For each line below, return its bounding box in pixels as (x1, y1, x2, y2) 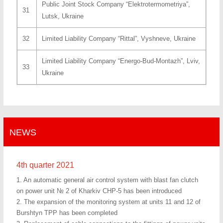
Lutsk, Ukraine (41, 12, 84, 20)
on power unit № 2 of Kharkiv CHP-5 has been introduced (16, 187, 182, 195)
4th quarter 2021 (16, 161, 74, 170)
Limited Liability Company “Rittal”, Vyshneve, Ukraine (41, 34, 196, 42)
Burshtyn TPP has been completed (16, 209, 117, 217)
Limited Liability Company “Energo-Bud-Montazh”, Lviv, (41, 57, 200, 65)
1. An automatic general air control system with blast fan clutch (16, 176, 198, 184)
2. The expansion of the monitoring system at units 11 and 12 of (16, 198, 201, 206)
